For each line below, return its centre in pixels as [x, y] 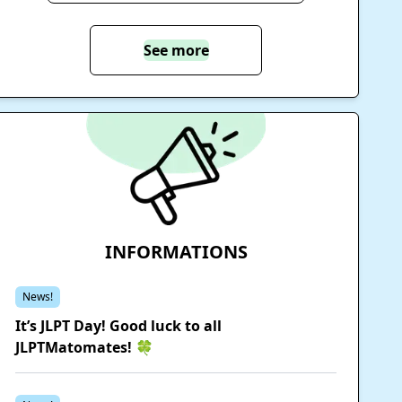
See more [176, 50]
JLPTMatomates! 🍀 [84, 347]
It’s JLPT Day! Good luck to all [118, 325]
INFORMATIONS [176, 251]
